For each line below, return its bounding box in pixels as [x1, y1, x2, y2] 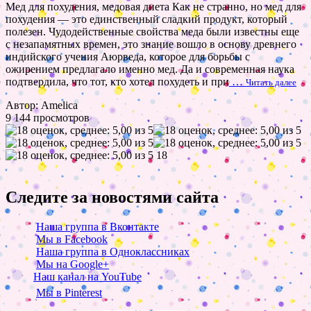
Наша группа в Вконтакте [36, 221, 159, 233]
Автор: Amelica [6, 99, 78, 112]
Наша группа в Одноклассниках [36, 246, 190, 258]
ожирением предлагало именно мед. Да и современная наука [6, 63, 294, 76]
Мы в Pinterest [36, 287, 102, 299]
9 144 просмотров [6, 112, 90, 124]
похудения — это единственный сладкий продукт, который [6, 13, 287, 26]
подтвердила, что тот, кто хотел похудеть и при [6, 76, 229, 88]
